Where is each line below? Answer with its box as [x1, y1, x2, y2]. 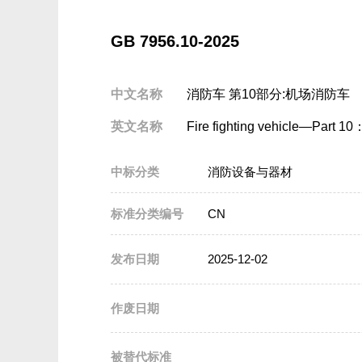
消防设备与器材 [208, 165, 293, 179]
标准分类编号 [111, 207, 183, 221]
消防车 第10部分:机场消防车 [187, 87, 350, 101]
